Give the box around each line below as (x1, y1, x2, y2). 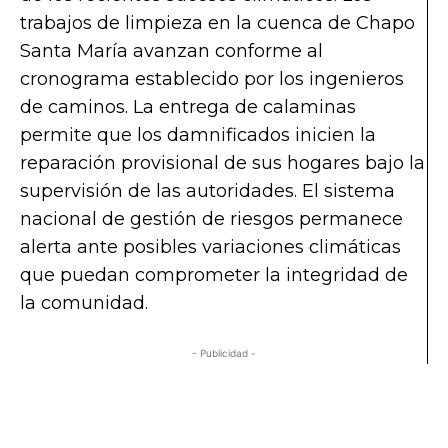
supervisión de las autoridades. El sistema (20, 180, 395, 203)
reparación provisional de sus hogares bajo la (20, 152, 425, 175)
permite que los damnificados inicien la (20, 124, 376, 147)
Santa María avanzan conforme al (20, 40, 323, 63)
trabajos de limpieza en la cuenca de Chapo (20, 12, 415, 35)
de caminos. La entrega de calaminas (20, 96, 356, 119)
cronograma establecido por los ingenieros (20, 68, 404, 91)
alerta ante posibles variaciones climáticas (20, 236, 401, 259)
